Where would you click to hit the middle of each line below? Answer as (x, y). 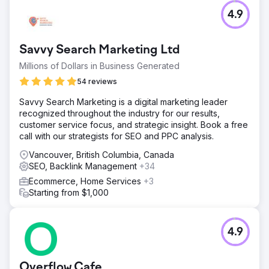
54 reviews (97, 81)
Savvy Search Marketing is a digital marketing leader (123, 101)
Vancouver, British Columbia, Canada (101, 154)
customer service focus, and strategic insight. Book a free (134, 124)
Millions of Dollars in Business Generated (99, 65)
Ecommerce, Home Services (86, 181)
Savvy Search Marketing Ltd (100, 50)
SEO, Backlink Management (84, 166)
